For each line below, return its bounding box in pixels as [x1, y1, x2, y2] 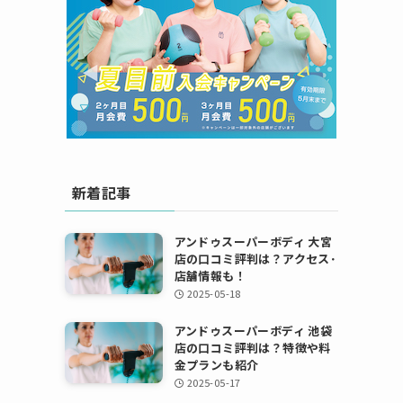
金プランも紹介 [174, 356, 259, 373]
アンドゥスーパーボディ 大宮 [174, 233, 333, 250]
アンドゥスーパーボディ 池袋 [174, 322, 333, 339]
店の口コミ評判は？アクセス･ [174, 250, 337, 267]
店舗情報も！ [174, 267, 247, 284]
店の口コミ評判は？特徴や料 [174, 339, 331, 356]
